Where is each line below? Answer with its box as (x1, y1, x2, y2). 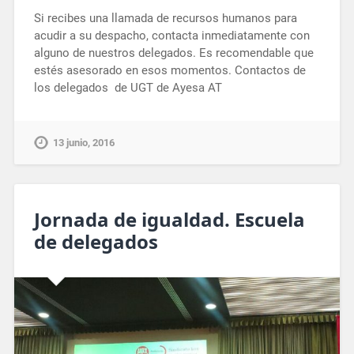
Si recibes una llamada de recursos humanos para (33, 10, 297, 25)
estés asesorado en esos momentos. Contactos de (33, 62, 306, 77)
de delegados (33, 228, 158, 254)
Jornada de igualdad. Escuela (33, 205, 305, 232)
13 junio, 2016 (52, 136, 115, 149)
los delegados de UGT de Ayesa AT (33, 80, 222, 95)
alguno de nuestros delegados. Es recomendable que (33, 45, 314, 60)
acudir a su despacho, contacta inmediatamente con (33, 28, 310, 43)
